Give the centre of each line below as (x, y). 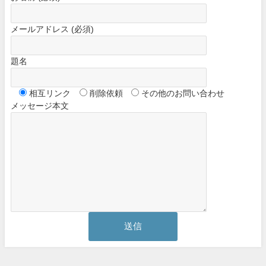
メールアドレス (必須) (52, 29)
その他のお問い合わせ (183, 93)
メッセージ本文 (40, 105)
